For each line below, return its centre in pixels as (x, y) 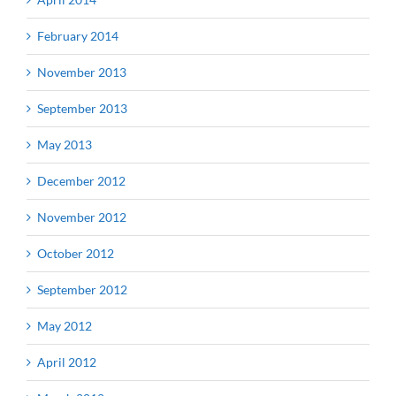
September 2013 (82, 108)
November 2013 (82, 72)
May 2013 (65, 144)
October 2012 (76, 253)
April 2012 (67, 362)
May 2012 (65, 325)
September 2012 (82, 289)
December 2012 (81, 180)
